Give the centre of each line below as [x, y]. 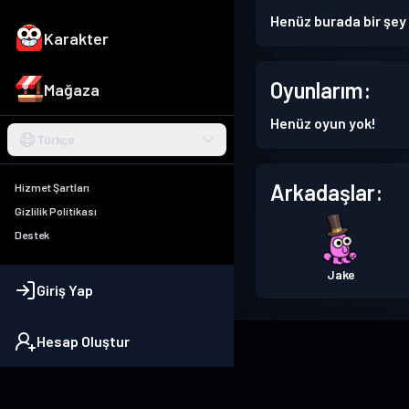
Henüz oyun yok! [323, 123]
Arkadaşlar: [326, 193]
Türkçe [56, 140]
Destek [32, 235]
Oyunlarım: [320, 90]
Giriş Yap [65, 290]
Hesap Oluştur [83, 341]
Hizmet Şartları [52, 188]
